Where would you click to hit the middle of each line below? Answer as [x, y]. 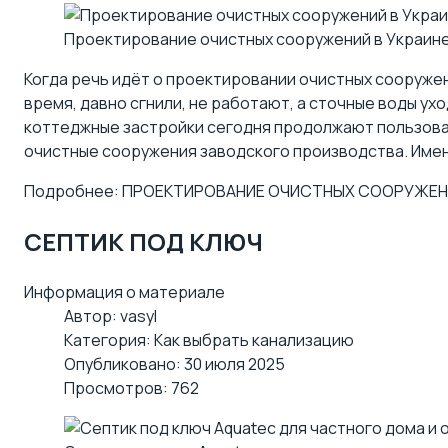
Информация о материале [124, 291]
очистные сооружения [110, 150]
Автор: [92, 315]
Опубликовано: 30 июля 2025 [174, 363]
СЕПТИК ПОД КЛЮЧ [143, 241]
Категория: [109, 339]
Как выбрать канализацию [254, 339]
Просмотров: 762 [131, 387]
